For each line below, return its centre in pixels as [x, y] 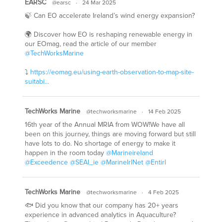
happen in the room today [65, 153]
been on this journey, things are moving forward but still [110, 134]
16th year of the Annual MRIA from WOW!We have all [105, 125]
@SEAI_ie [84, 163]
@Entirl [155, 163]
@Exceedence [46, 163]
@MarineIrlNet [122, 163]
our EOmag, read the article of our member [90, 44]
